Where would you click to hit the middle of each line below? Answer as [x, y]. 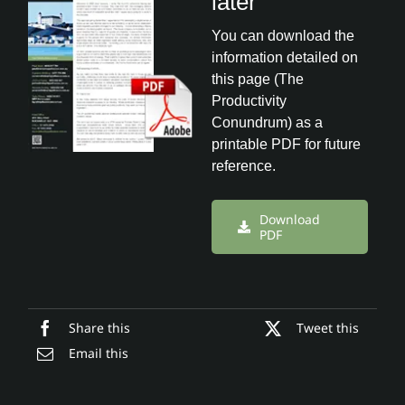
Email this [99, 353]
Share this [100, 328]
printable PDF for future [286, 145]
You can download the [283, 36]
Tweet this [327, 328]
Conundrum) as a [267, 123]
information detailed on [285, 58]
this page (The [258, 80]
